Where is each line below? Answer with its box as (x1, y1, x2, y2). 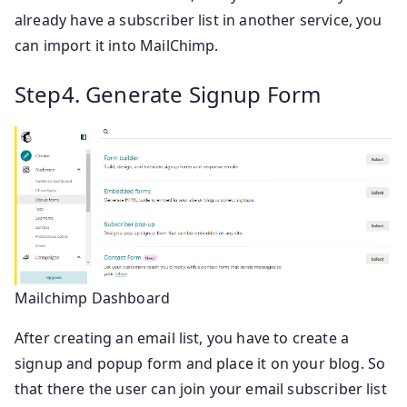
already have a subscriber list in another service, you (15, 9, 382, 30)
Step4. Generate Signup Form (15, 78, 322, 109)
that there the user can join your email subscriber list (15, 379, 387, 400)
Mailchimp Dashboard (15, 288, 171, 309)
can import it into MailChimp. (15, 35, 219, 55)
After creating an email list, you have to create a (15, 328, 350, 349)
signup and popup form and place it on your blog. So (15, 353, 386, 374)
